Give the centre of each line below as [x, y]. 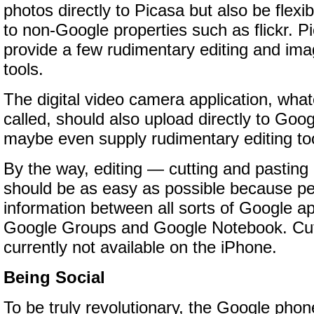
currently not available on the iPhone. [140, 247]
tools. [23, 69]
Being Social [54, 278]
